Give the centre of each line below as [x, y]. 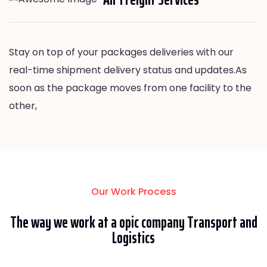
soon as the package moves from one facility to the [130, 88]
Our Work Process [133, 191]
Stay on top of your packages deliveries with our [121, 52]
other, [23, 105]
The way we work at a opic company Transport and [133, 222]
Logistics [133, 237]
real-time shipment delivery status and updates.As [128, 70]
